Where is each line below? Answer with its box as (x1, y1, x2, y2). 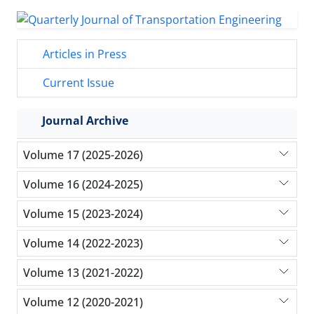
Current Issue (40, 75, 114, 91)
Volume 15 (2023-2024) (23, 205, 143, 221)
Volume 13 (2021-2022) (23, 264, 143, 280)
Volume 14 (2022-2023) (23, 235, 143, 251)
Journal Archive (42, 113, 128, 129)
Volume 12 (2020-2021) (23, 294, 143, 310)
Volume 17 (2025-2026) (23, 146, 143, 163)
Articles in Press (40, 46, 127, 62)
